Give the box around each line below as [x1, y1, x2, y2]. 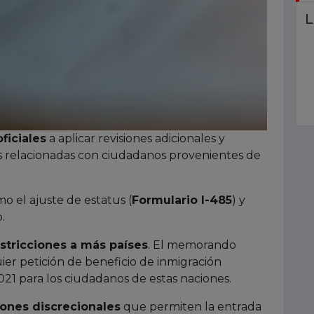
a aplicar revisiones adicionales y [46, 131, 225, 145]
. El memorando [148, 238, 236, 252]
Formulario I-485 [132, 193, 232, 207]
